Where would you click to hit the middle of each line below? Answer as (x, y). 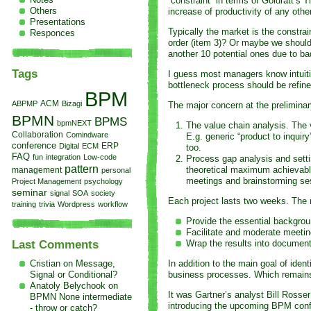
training (24, 204)
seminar (29, 193)
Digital (69, 146)
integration (63, 157)
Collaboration (37, 135)
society (103, 193)
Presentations (57, 22)
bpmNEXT (74, 123)
